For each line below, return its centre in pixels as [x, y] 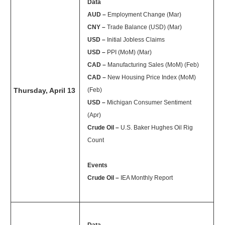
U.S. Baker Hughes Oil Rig [157, 127]
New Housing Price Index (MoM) [152, 77]
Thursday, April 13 [45, 90]
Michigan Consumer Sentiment [149, 102]
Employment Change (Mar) [145, 14]
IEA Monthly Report [147, 178]
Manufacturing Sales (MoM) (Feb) [153, 65]
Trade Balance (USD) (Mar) [145, 27]
